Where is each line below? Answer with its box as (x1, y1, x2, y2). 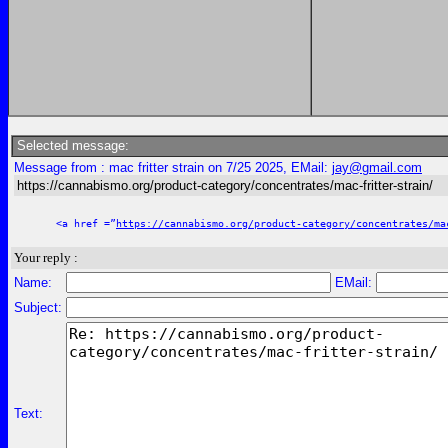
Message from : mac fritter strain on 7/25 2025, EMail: (14, 160, 332, 175)
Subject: (14, 300, 62, 315)
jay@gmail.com (332, 160, 422, 175)
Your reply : (14, 250, 78, 265)
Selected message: (13, 138, 129, 153)
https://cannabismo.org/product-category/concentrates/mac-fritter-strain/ (17, 178, 433, 193)
